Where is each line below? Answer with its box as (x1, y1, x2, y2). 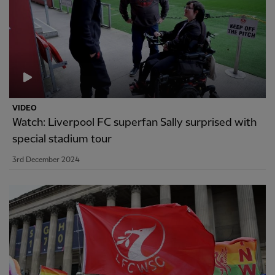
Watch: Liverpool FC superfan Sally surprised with (12, 116, 257, 128)
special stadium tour (12, 133, 112, 145)
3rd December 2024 (12, 155, 80, 164)
